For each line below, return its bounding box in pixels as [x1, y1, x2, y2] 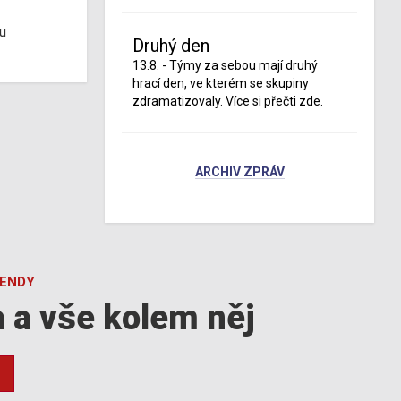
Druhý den [132, 35, 209, 56]
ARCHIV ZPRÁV [194, 165, 285, 179]
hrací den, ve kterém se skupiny [132, 76, 309, 90]
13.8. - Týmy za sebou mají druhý [132, 58, 318, 73]
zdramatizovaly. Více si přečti [132, 94, 299, 108]
